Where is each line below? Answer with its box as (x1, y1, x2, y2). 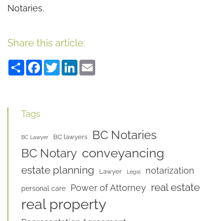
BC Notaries (92, 128, 157, 142)
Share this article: (7, 37, 85, 49)
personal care (21, 184, 66, 192)
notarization (146, 165, 194, 176)
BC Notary (21, 146, 77, 160)
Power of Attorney (71, 182, 146, 193)
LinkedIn (77, 58, 113, 69)
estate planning (21, 163, 94, 176)
